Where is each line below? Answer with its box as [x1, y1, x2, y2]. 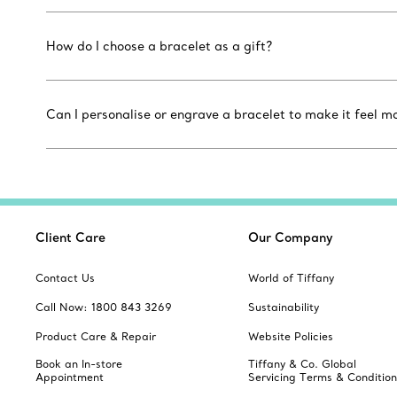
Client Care [35, 230, 105, 246]
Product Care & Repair [35, 330, 156, 344]
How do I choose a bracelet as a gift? [46, 38, 272, 55]
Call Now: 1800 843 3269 [35, 300, 172, 315]
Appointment [35, 370, 104, 385]
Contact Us [35, 271, 95, 285]
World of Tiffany [248, 271, 334, 285]
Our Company [248, 230, 333, 246]
